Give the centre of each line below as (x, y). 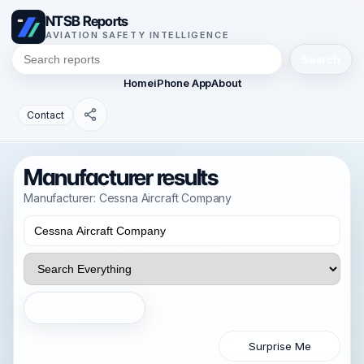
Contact (45, 115)
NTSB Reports (87, 21)
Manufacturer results (121, 177)
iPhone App (182, 83)
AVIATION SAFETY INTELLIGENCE (138, 35)
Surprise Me (279, 346)
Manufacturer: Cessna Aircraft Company (128, 198)
